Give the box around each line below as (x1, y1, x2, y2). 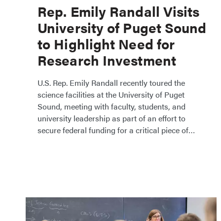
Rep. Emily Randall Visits (37, 1, 200, 21)
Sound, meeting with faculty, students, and (37, 101, 185, 112)
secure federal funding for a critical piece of (37, 124, 195, 136)
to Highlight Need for (37, 34, 175, 53)
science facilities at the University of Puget (37, 89, 184, 100)
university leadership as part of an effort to (37, 112, 185, 124)
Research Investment (37, 50, 176, 70)
